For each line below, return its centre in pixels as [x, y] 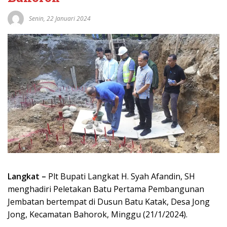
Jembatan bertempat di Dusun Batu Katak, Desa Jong [109, 202]
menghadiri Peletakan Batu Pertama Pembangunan [106, 189]
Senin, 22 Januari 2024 [60, 18]
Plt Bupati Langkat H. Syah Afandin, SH [121, 177]
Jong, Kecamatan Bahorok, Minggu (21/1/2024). [99, 215]
